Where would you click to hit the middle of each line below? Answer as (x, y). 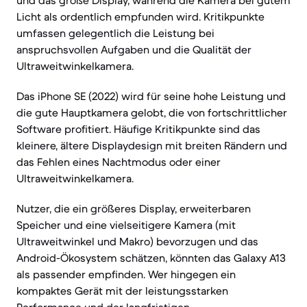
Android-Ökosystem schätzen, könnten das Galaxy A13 (151, 258)
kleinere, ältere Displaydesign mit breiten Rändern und (152, 145)
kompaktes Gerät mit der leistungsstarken (122, 291)
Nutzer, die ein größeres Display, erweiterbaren (134, 208)
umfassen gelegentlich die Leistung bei (115, 33)
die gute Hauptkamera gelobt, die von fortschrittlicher (152, 112)
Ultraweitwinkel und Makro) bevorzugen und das (137, 241)
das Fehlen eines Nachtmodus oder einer (119, 162)
